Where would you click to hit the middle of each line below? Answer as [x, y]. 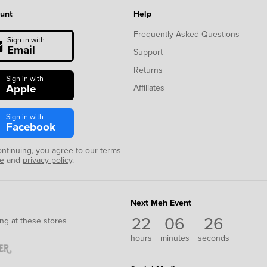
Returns [148, 70]
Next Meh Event [161, 203]
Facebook [30, 127]
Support [148, 52]
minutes [175, 238]
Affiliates [149, 88]
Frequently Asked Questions [187, 35]
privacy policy [47, 160]
